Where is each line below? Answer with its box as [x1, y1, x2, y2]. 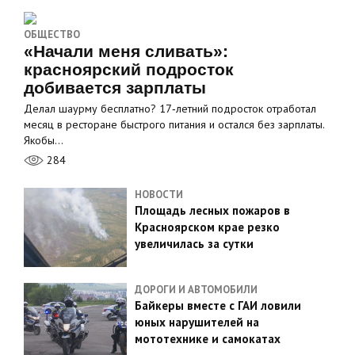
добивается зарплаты [24, 78, 206, 97]
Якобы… [24, 133, 63, 147]
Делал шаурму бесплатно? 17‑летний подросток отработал [24, 101, 316, 116]
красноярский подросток [24, 60, 234, 78]
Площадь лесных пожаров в [135, 203, 290, 218]
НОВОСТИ [135, 188, 183, 201]
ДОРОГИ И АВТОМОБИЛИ [135, 283, 258, 296]
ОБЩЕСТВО [24, 28, 80, 41]
